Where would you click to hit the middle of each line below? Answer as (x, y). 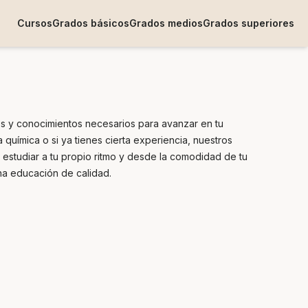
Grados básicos (91, 23)
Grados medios (166, 23)
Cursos (35, 23)
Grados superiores (249, 23)
